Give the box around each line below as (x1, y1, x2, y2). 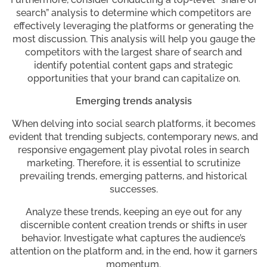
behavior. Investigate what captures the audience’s (21, 232, 246, 244)
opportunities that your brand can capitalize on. (27, 73, 240, 85)
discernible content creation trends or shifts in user (20, 219, 247, 231)
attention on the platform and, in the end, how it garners (10, 246, 257, 257)
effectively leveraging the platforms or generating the (14, 20, 253, 32)
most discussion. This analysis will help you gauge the (12, 33, 255, 45)
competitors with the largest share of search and (25, 46, 242, 58)
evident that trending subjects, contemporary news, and (9, 131, 258, 143)
